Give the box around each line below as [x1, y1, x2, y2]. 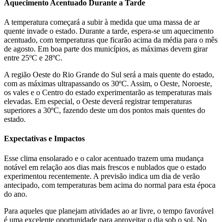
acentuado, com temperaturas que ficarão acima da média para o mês [4, 36, 218, 45]
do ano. [4, 189, 27, 198]
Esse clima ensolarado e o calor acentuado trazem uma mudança [4, 154, 204, 163]
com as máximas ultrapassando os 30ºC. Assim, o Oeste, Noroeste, [4, 79, 212, 88]
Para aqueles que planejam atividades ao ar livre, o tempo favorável [4, 206, 214, 215]
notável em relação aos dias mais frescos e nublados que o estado [4, 163, 206, 171]
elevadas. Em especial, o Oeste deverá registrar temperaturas [4, 97, 192, 106]
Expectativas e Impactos [4, 134, 85, 143]
